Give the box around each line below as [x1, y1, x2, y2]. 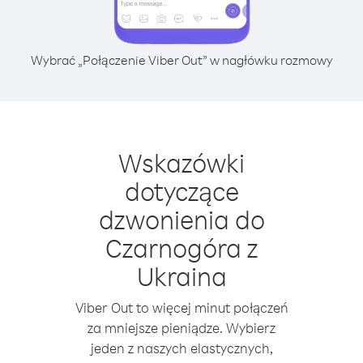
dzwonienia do [98, 203, 265, 236]
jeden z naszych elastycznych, [90, 340, 273, 357]
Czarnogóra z [105, 231, 258, 264]
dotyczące [124, 174, 239, 207]
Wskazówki [118, 146, 245, 179]
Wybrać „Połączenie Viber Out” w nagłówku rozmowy [30, 52, 333, 68]
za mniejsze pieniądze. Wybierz [88, 319, 275, 336]
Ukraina [136, 259, 227, 293]
